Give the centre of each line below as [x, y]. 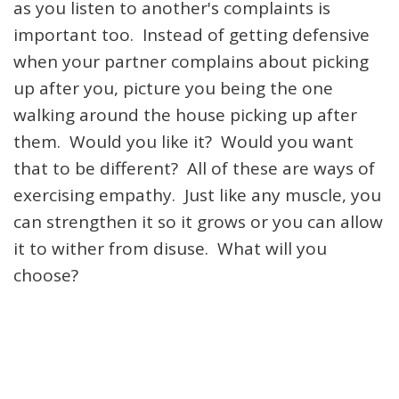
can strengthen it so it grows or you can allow [198, 222]
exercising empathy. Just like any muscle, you [197, 195]
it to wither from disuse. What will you [170, 248]
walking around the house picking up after [185, 115]
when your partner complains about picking [191, 61]
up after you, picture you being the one [173, 88]
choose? [46, 275]
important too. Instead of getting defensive [191, 35]
